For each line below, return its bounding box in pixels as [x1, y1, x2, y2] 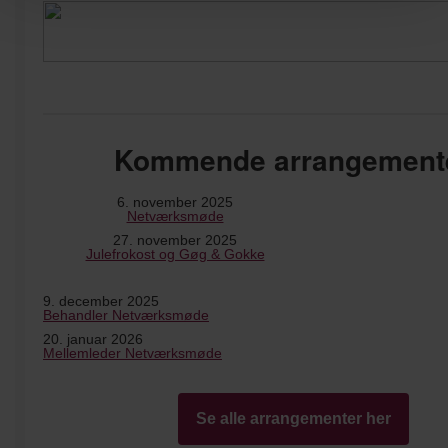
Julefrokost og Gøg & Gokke [85, 245, 265, 262]
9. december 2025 [43, 292, 159, 309]
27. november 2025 [113, 231, 237, 248]
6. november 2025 [117, 193, 233, 210]
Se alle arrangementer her [195, 409, 391, 427]
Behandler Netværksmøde [43, 306, 209, 323]
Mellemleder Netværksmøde [43, 344, 222, 361]
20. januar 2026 [43, 330, 143, 347]
